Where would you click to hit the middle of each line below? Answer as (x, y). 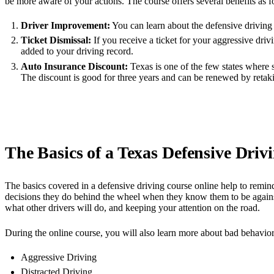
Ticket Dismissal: (56, 40)
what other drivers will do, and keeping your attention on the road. (132, 208)
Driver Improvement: (65, 25)
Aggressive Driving (58, 257)
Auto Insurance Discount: (74, 66)
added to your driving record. (77, 51)
